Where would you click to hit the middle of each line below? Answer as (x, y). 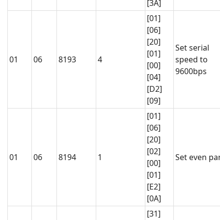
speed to (192, 60)
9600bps (191, 71)
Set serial (192, 48)
